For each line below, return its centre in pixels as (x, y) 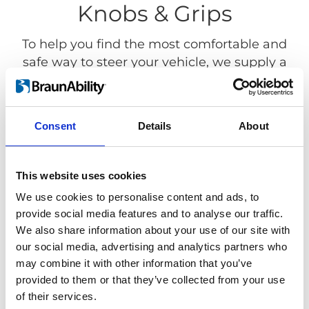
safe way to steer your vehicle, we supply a (154, 62)
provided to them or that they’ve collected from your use (150, 280)
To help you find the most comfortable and (154, 44)
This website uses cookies (81, 175)
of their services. (56, 296)
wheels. (154, 134)
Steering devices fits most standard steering (154, 116)
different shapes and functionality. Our (154, 98)
